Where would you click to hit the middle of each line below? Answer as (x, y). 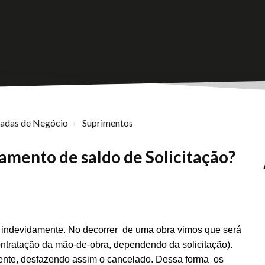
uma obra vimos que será (188, 230)
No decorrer (95, 230)
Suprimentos (108, 123)
